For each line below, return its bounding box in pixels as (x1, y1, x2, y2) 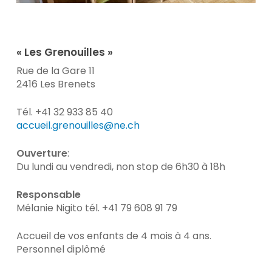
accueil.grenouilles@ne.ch (16, 118, 140, 133)
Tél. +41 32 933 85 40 (16, 105, 113, 120)
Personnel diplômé (16, 242, 106, 257)
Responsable (16, 188, 81, 202)
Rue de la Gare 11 (16, 64, 95, 78)
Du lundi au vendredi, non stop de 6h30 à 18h (16, 160, 225, 174)
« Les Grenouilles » (16, 45, 113, 60)
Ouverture (16, 146, 67, 161)
